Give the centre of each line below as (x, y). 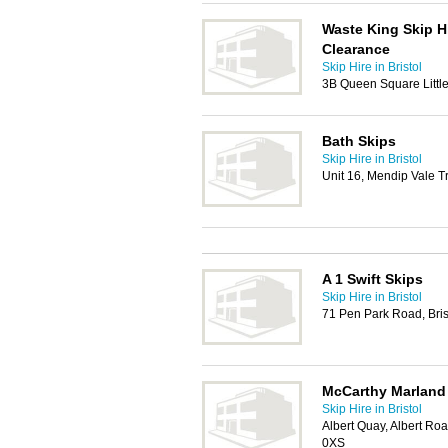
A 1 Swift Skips (372, 279)
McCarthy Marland (384, 391)
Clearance (356, 49)
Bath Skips (359, 141)
